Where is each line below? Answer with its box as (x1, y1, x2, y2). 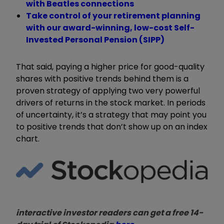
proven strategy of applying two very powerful (16, 84, 200, 96)
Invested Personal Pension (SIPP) (26, 33, 164, 45)
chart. (16, 132, 39, 144)
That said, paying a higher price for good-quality (16, 60, 204, 72)
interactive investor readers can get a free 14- (16, 207, 203, 219)
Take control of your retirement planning (26, 9, 200, 21)
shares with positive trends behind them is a (16, 72, 188, 84)
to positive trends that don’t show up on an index (16, 120, 207, 132)
